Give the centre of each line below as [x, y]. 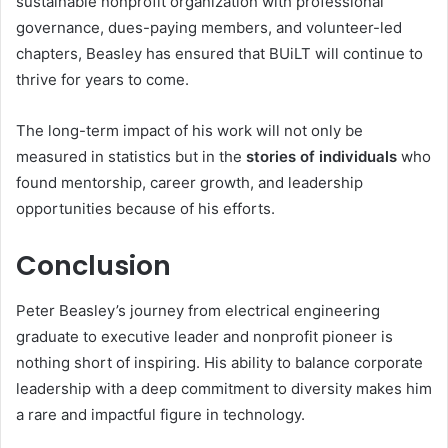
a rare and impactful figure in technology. [160, 414]
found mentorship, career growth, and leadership [189, 182]
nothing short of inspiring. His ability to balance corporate [219, 362]
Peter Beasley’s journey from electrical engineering [198, 310]
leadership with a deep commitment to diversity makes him [224, 388]
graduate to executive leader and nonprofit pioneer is [204, 336]
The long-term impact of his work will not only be [189, 130]
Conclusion [93, 265]
